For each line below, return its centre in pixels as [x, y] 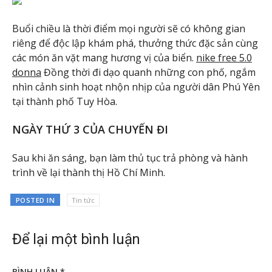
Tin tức [83, 200]
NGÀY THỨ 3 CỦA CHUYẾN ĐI [90, 130]
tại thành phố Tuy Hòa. [65, 102]
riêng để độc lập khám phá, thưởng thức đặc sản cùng [135, 43]
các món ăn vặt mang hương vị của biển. [104, 58]
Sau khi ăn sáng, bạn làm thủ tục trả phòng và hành [130, 158]
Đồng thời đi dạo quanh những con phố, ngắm [148, 73]
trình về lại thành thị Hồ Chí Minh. [89, 172]
